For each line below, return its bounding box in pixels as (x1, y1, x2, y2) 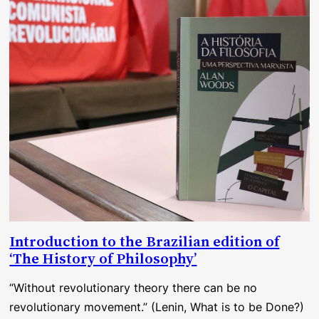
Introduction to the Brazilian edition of (9, 231, 280, 252)
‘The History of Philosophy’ (9, 249, 197, 269)
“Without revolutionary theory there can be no (9, 281, 258, 296)
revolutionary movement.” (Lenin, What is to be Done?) (9, 300, 305, 315)
